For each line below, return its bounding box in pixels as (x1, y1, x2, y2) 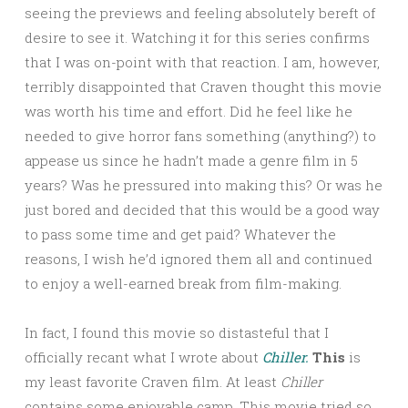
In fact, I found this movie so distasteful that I (25, 322, 329, 342)
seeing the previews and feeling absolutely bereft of (25, 3, 375, 22)
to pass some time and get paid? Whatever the (25, 224, 336, 243)
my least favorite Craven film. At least (25, 372, 280, 391)
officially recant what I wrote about (25, 347, 262, 366)
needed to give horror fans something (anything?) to (25, 126, 376, 145)
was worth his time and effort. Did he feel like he (25, 101, 352, 120)
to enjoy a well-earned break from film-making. (25, 273, 342, 292)
